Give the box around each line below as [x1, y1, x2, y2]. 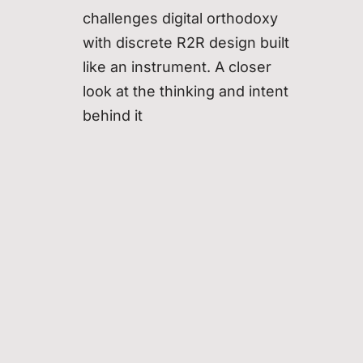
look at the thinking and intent [83, 82, 288, 100]
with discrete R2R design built [83, 33, 289, 51]
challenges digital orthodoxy [83, 9, 278, 27]
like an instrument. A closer [83, 58, 271, 75]
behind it [83, 106, 143, 124]
